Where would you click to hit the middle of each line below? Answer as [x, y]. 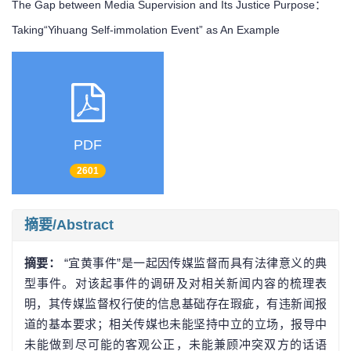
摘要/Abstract [69, 224]
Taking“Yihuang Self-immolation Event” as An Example [146, 29]
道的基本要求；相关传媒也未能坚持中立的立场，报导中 [175, 324]
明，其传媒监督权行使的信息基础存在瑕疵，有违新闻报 [175, 303]
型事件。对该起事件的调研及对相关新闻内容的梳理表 [175, 283]
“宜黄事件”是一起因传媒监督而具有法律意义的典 [195, 262]
